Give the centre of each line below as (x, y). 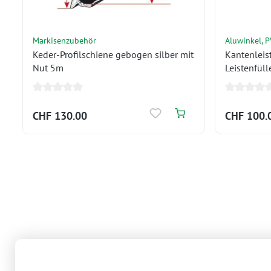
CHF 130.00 (60, 116)
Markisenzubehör (64, 40)
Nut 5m (48, 68)
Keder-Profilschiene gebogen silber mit (113, 54)
